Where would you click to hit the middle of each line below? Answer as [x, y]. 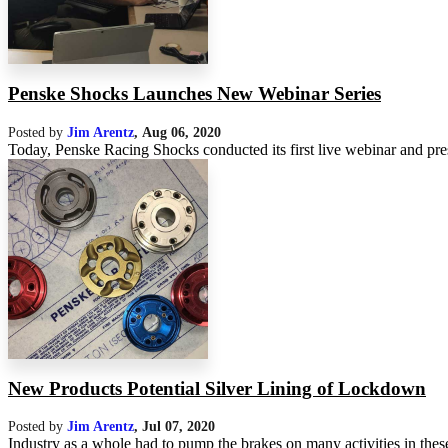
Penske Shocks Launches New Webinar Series [194, 94]
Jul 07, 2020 [178, 426]
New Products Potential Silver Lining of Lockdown [217, 388]
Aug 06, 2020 [181, 131]
